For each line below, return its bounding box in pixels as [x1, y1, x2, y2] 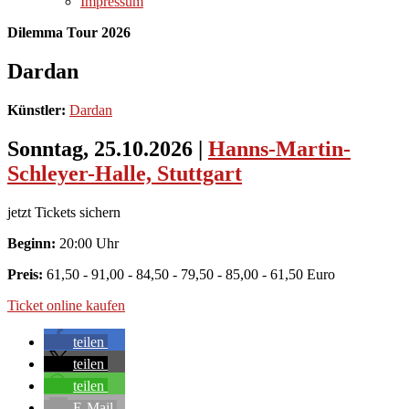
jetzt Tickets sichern [7, 204, 121, 220]
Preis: [7, 266, 47, 282]
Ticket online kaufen [7, 297, 125, 313]
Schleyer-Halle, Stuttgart [7, 161, 242, 185]
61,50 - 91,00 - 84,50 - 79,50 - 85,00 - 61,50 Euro [47, 266, 335, 282]
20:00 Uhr [56, 235, 119, 251]
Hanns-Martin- [208, 136, 351, 161]
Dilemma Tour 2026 [7, 25, 131, 40]
